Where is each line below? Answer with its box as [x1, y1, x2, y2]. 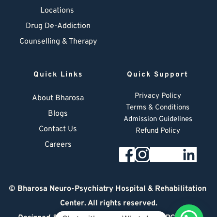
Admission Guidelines [123, 115, 192, 124]
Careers [44, 140, 72, 150]
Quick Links [33, 70, 83, 80]
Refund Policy [135, 126, 180, 136]
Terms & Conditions [126, 103, 190, 113]
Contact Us [39, 124, 77, 135]
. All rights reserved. [84, 199, 157, 209]
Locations [40, 6, 74, 16]
